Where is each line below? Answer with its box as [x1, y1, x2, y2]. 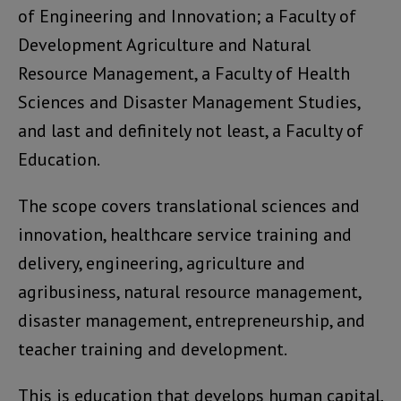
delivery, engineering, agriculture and [18, 252, 305, 276]
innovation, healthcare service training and [18, 223, 352, 247]
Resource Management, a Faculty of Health [18, 62, 350, 86]
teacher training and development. [18, 337, 287, 362]
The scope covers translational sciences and [18, 194, 360, 218]
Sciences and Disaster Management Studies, [18, 90, 360, 115]
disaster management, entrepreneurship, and [18, 309, 365, 333]
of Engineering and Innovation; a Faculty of [18, 4, 356, 29]
